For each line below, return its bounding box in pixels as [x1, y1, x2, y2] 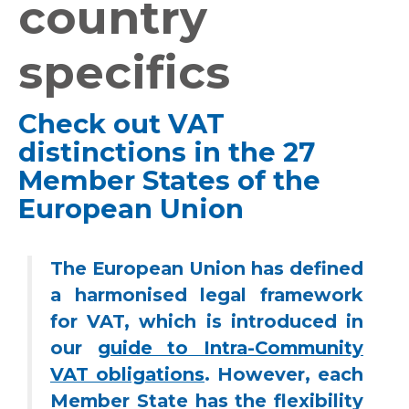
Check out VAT [18, 108, 225, 141]
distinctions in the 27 [18, 136, 315, 169]
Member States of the [18, 164, 320, 197]
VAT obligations [50, 362, 204, 385]
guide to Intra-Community [97, 336, 364, 359]
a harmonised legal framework [50, 283, 363, 306]
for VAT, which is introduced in [50, 309, 363, 332]
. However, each [204, 362, 363, 385]
